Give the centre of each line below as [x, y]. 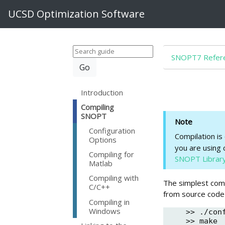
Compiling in [109, 202]
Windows [105, 211]
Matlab [101, 163]
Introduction [102, 92]
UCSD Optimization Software [76, 14]
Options [103, 139]
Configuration [112, 130]
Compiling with [114, 178]
